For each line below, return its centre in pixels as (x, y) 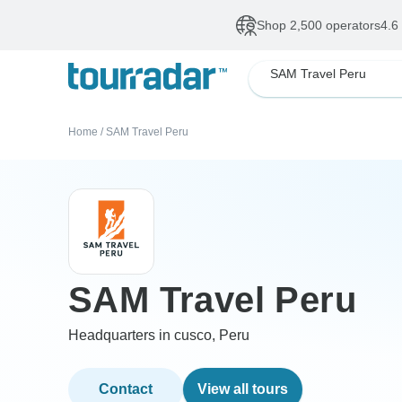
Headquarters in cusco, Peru (159, 335)
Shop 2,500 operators (319, 25)
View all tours (243, 389)
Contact (126, 389)
